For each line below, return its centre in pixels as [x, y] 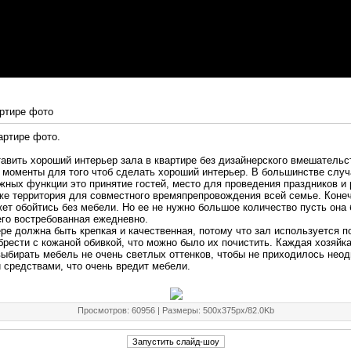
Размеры [180, 311]
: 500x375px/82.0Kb [236, 311]
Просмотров [102, 311]
